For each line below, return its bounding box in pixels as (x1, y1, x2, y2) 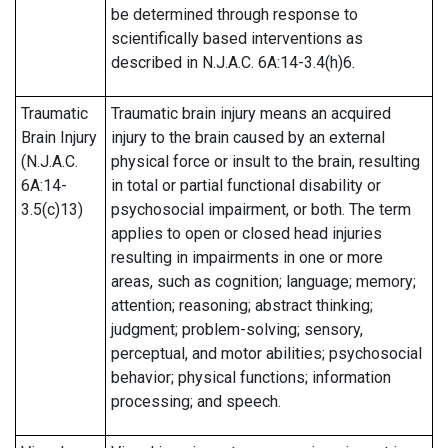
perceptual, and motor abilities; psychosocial (111, 344, 422, 363)
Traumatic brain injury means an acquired (111, 104, 391, 123)
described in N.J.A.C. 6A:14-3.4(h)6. (111, 53, 355, 72)
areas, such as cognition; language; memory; (111, 272, 416, 291)
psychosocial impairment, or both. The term (111, 200, 411, 219)
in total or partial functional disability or (111, 176, 381, 195)
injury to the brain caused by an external (111, 128, 385, 147)
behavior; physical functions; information (111, 368, 391, 387)
